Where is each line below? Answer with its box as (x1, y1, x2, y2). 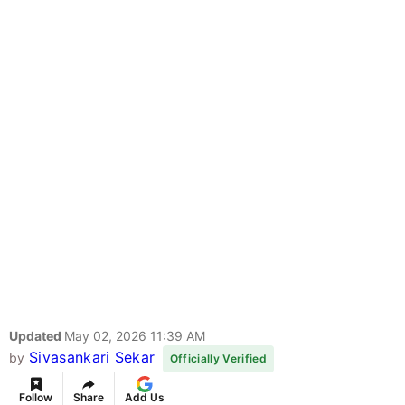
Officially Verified (169, 352, 267, 366)
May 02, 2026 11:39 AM (64, 328, 205, 344)
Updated (9, 328, 64, 344)
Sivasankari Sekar (28, 348, 155, 367)
